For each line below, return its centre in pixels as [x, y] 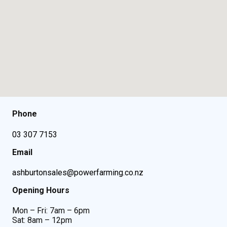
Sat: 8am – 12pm [42, 220]
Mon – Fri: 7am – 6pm [51, 211]
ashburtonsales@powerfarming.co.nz [78, 172]
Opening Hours [41, 190]
